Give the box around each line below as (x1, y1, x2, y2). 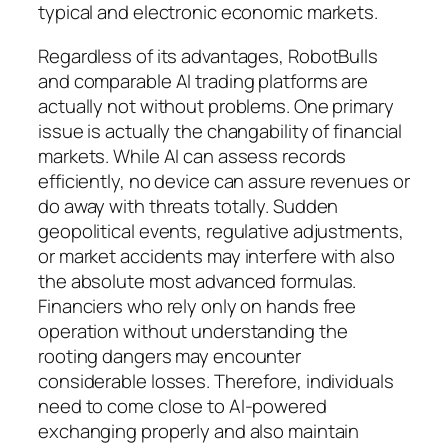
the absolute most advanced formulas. (38, 267, 357, 294)
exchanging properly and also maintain (38, 417, 360, 444)
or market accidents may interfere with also (38, 242, 395, 269)
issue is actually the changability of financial (38, 117, 403, 144)
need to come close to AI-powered (38, 392, 327, 419)
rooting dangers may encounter (38, 342, 302, 369)
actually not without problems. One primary (38, 92, 394, 119)
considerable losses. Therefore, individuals (38, 367, 394, 394)
